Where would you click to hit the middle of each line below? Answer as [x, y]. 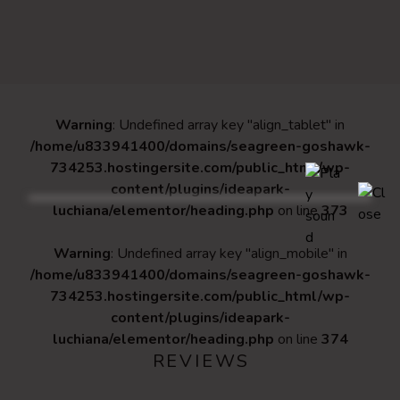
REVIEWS [201, 362]
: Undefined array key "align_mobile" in [229, 254]
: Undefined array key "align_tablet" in [229, 125]
